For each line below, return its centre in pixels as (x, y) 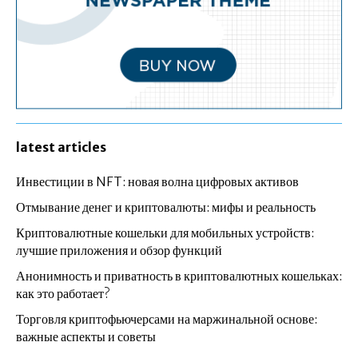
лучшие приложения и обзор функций (119, 251)
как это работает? (63, 294)
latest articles (61, 147)
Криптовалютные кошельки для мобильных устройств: (165, 233)
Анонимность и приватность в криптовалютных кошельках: (179, 276)
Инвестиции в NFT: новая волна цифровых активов (157, 182)
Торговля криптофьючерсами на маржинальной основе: (167, 319)
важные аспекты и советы (86, 337)
